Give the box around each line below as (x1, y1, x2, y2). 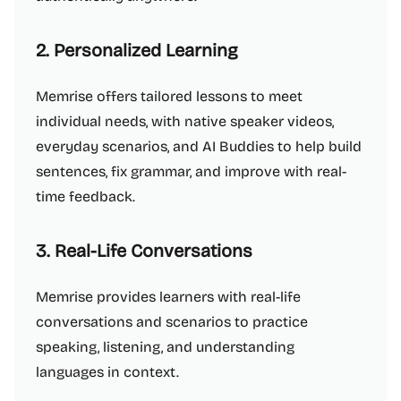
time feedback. (36, 188, 135, 205)
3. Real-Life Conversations (36, 240, 252, 261)
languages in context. (36, 363, 179, 380)
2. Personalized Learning (36, 39, 238, 61)
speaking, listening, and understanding (36, 338, 294, 355)
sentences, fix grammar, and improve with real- (36, 163, 346, 180)
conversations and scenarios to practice (36, 313, 308, 330)
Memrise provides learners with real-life (36, 288, 301, 305)
